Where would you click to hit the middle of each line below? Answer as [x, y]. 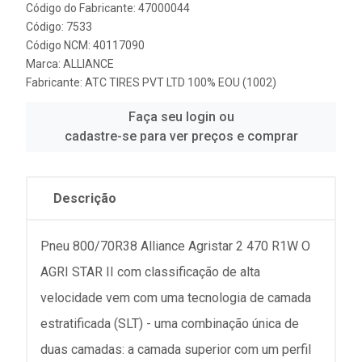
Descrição [85, 198]
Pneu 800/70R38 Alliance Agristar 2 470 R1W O [175, 246]
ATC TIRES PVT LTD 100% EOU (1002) [181, 82]
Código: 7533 [59, 27]
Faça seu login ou [181, 117]
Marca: [44, 64]
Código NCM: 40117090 [85, 45]
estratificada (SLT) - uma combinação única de [170, 324]
